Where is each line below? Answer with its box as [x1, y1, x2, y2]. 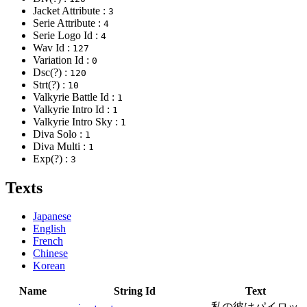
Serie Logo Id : [33, 29, 101, 41]
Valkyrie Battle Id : [33, 90, 117, 103]
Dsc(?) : [33, 66, 70, 78]
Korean [33, 260, 65, 272]
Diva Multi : [33, 140, 88, 152]
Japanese [33, 210, 71, 223]
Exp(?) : [33, 152, 71, 164]
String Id [113, 285, 156, 297]
